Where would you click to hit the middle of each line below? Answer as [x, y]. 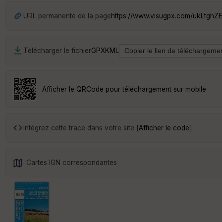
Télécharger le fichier [57, 50]
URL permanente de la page [67, 16]
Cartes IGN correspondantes [72, 162]
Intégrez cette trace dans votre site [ [81, 128]
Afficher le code [164, 128]
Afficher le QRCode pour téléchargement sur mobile [124, 89]
